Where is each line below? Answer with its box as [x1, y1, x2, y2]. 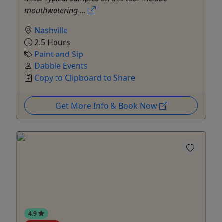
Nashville [34, 25, 68, 36]
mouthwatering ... [24, 5, 88, 16]
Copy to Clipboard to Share [34, 72, 135, 84]
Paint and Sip [34, 49, 83, 60]
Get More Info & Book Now [55, 100, 159, 111]
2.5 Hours [32, 37, 70, 48]
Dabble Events [34, 60, 88, 72]
